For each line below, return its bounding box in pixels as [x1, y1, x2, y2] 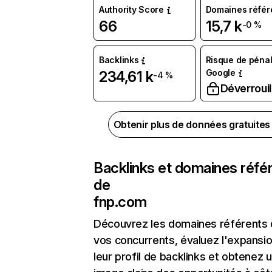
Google [205, 67, 236, 78]
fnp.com [93, 193, 147, 211]
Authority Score [99, 4, 164, 15]
